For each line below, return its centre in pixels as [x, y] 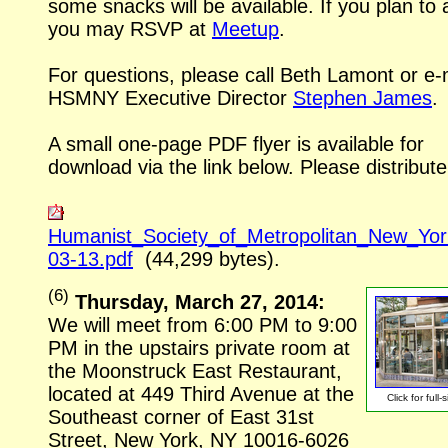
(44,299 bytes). [206, 258]
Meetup [245, 28]
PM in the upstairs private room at [199, 348]
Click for [406, 397]
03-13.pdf [90, 258]
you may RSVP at [130, 28]
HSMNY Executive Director [170, 97]
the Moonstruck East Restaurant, [195, 371]
